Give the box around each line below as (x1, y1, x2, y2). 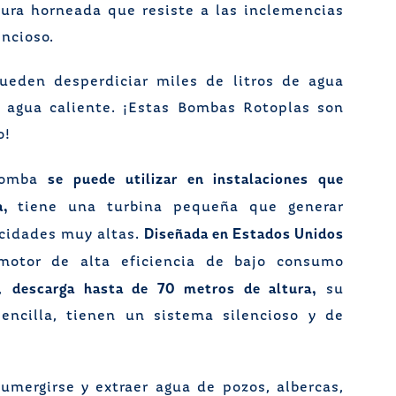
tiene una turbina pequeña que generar (7, 201, 345, 215)
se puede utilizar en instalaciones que (48, 170, 345, 188)
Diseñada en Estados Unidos (143, 225, 344, 243)
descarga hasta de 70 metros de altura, (11, 279, 317, 298)
